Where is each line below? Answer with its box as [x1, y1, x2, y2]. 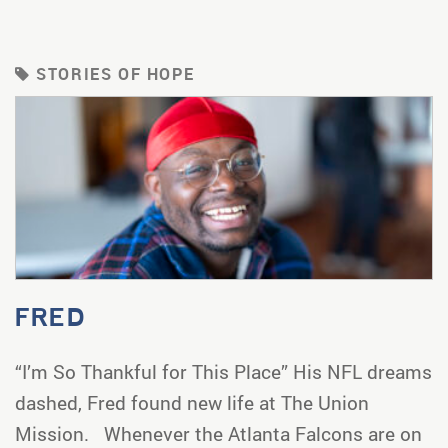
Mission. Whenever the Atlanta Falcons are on [15, 420, 422, 446]
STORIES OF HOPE [30, 62, 195, 85]
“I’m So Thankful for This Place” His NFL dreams [15, 358, 432, 384]
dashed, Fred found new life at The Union [15, 389, 369, 415]
